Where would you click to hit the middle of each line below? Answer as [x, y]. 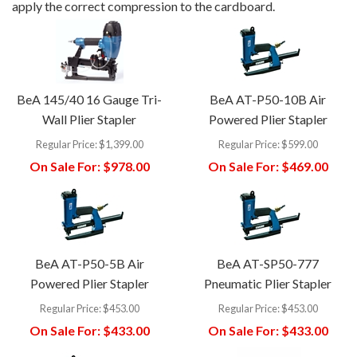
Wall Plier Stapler [89, 119]
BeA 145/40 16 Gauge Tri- [89, 99]
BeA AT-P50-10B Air [268, 99]
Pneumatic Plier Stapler [268, 283]
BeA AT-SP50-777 [268, 263]
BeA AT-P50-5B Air [89, 263]
